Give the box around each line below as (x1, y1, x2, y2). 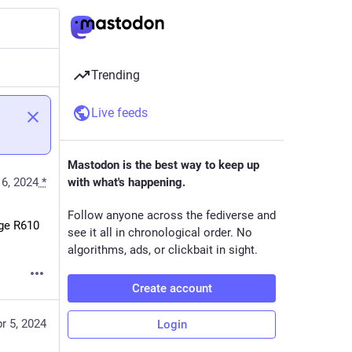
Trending (91, 68, 140, 82)
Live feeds (91, 105, 148, 120)
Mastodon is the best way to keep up (68, 158, 259, 172)
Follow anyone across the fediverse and (68, 208, 276, 222)
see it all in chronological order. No (68, 225, 252, 240)
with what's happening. (68, 175, 185, 189)
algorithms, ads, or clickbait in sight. (68, 243, 258, 257)
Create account (131, 281, 212, 295)
